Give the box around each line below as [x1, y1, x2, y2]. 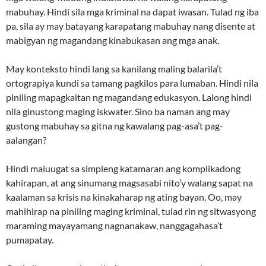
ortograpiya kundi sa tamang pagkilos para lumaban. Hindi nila [6, 77, 258, 89]
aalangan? [6, 134, 46, 146]
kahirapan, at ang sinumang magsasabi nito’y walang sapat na [6, 177, 253, 189]
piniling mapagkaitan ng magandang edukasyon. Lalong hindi [6, 91, 252, 103]
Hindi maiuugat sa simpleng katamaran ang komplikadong [6, 163, 240, 175]
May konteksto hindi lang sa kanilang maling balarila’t [6, 63, 222, 75]
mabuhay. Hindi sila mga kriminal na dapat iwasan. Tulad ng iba [6, 6, 259, 18]
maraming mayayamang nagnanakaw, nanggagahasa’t [6, 220, 223, 232]
